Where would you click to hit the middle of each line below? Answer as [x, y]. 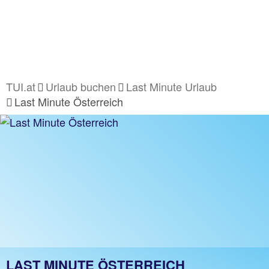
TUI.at [21, 86]
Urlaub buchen [81, 86]
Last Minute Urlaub [171, 86]
